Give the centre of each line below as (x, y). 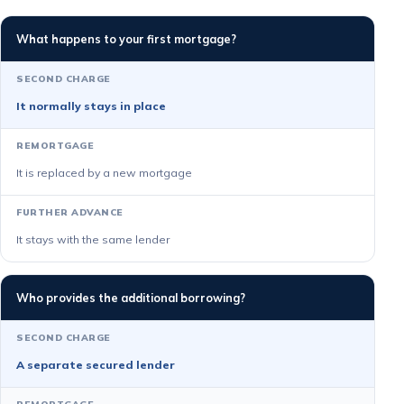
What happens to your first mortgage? (126, 39)
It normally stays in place (91, 106)
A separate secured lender (96, 365)
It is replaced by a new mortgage (104, 173)
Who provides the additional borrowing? (131, 298)
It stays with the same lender (93, 239)
